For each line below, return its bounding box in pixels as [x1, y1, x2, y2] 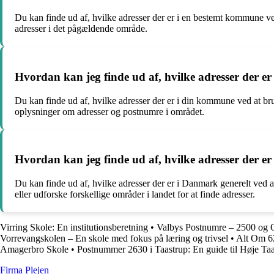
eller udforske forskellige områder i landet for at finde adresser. [15, 189, 255, 199]
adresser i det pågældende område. [15, 23, 147, 34]
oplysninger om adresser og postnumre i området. [15, 106, 204, 117]
